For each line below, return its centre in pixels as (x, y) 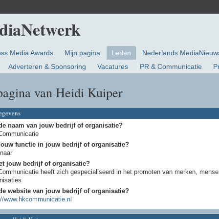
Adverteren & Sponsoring (47, 67)
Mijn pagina (83, 53)
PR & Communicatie (171, 67)
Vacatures (113, 67)
